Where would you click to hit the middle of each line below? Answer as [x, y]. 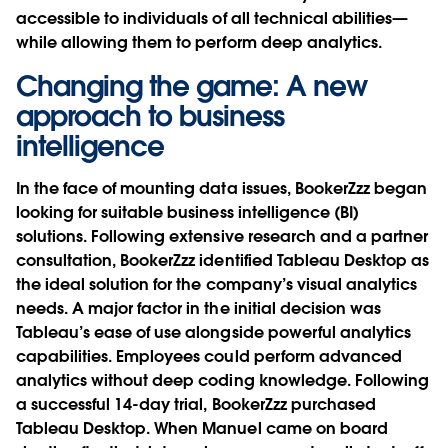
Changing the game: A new [191, 85]
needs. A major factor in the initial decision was [198, 308]
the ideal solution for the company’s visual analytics [217, 284]
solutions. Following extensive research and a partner [222, 236]
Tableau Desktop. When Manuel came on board [202, 428]
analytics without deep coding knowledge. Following [222, 380]
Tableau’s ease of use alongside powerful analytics [213, 332]
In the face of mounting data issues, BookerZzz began [221, 188]
